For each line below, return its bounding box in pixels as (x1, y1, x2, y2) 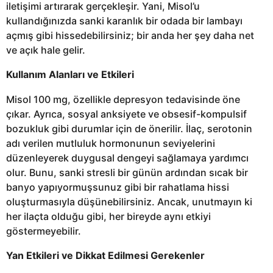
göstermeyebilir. (6, 224, 81, 237)
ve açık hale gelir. (6, 44, 85, 57)
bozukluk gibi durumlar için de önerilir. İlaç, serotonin (6, 122, 252, 135)
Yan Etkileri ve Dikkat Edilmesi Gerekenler (6, 249, 205, 261)
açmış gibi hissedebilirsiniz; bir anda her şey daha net (6, 29, 254, 42)
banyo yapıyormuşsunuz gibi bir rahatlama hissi (6, 180, 229, 193)
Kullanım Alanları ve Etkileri (6, 68, 134, 81)
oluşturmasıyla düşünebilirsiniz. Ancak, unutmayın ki (6, 195, 252, 208)
